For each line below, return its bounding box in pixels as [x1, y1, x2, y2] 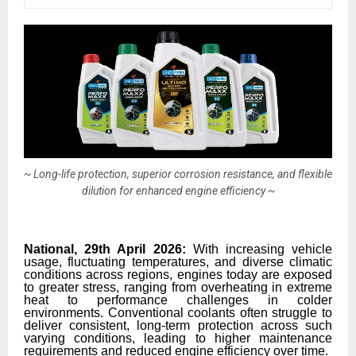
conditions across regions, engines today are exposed [24, 268, 332, 282]
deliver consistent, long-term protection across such [24, 319, 332, 333]
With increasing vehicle [185, 242, 332, 257]
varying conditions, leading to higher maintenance [24, 331, 332, 346]
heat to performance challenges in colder [24, 293, 332, 308]
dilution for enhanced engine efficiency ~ [81, 184, 275, 197]
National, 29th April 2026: [24, 242, 186, 257]
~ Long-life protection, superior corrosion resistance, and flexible [24, 167, 332, 180]
